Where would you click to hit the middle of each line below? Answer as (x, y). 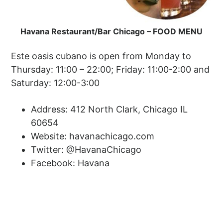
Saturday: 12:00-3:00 (56, 83)
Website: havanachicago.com (93, 136)
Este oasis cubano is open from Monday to (101, 56)
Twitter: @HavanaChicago (86, 150)
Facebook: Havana (70, 163)
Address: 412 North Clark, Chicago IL (110, 110)
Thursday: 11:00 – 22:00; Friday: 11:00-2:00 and (111, 70)
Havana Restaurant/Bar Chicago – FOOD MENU (111, 32)
